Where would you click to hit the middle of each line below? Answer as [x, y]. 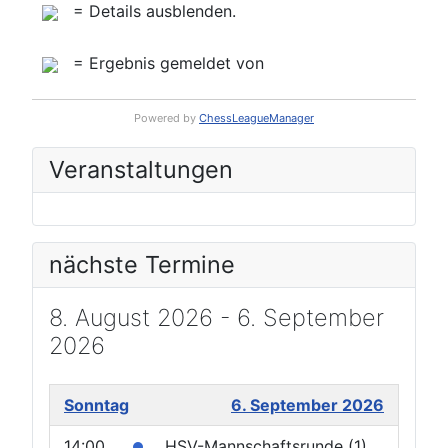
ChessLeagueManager [256, 117]
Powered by [166, 117]
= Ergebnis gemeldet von [166, 63]
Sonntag [96, 404]
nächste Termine [142, 264]
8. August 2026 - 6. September [216, 317]
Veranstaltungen [141, 169]
